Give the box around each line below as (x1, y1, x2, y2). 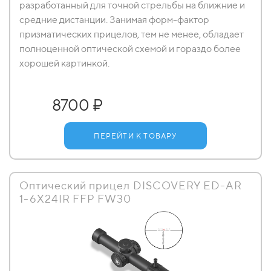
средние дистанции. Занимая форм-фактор (19, 14, 209, 25)
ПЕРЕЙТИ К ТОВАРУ (94, 131, 177, 140)
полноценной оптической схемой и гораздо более (19, 43, 241, 54)
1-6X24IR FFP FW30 (19, 192, 132, 205)
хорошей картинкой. (19, 57, 109, 69)
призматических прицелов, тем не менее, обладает (19, 28, 244, 40)
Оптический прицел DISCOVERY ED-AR (19, 179, 242, 192)
